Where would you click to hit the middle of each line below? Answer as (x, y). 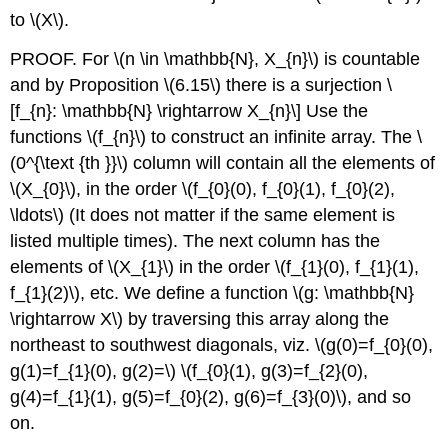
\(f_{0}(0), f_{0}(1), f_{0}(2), (289, 188)
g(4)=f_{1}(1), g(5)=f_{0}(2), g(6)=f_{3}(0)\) (179, 396)
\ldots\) (37, 214)
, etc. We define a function (187, 292)
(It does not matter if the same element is (230, 214)
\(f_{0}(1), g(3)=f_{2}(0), (275, 370)
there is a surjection (304, 84)
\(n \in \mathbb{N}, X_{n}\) (217, 58)
